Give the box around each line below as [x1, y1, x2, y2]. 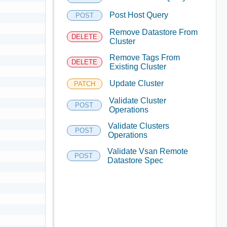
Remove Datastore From [109, 27, 198, 36]
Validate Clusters [108, 121, 170, 130]
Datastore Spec [107, 156, 163, 165]
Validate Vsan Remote [107, 146, 188, 156]
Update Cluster [109, 79, 164, 88]
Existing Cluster [109, 62, 166, 71]
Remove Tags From [109, 53, 180, 62]
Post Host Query [109, 11, 168, 19]
